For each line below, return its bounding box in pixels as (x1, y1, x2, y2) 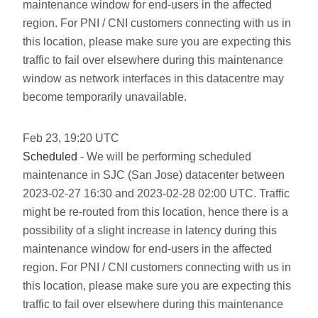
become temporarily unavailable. (23, 91, 187, 103)
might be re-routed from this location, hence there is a (23, 206, 288, 218)
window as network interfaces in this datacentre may (23, 72, 284, 84)
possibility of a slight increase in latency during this (23, 224, 277, 236)
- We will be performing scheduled (77, 150, 251, 163)
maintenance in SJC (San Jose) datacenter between (23, 169, 285, 181)
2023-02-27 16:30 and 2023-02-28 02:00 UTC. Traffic (23, 187, 290, 199)
